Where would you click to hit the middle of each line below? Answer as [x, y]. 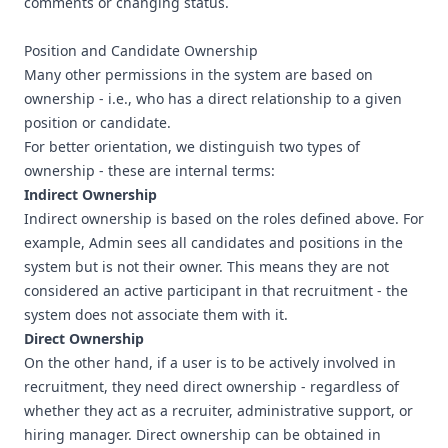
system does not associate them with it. [156, 314]
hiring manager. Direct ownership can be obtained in [202, 434]
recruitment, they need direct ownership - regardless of [211, 386]
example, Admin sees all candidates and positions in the [213, 242]
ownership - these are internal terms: [149, 170]
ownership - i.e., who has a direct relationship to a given [213, 98]
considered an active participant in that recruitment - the [216, 290]
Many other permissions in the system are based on [198, 74]
